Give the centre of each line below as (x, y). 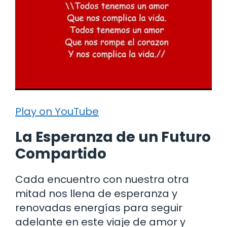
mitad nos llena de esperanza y (96, 193)
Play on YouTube (57, 111)
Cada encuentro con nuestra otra (102, 179)
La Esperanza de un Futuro (113, 137)
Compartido (61, 154)
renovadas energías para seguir (99, 207)
